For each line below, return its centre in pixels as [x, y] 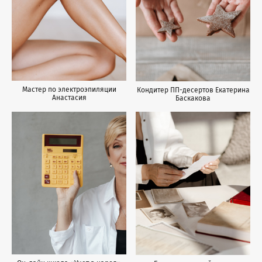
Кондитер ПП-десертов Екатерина [193, 90]
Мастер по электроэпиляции [69, 90]
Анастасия [69, 98]
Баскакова [193, 98]
